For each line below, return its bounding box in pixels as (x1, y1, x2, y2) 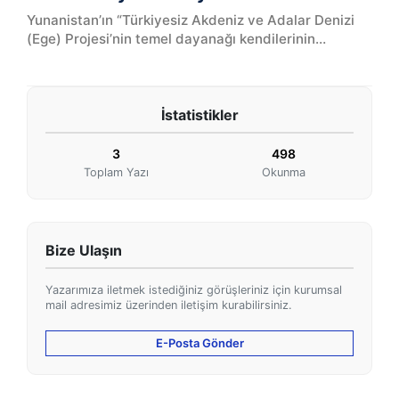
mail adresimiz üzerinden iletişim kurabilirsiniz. (45, 298, 292, 313)
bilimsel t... (27, 67, 96, 85)
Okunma (261, 166, 305, 180)
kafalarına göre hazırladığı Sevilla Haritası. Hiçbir (27, 48, 344, 66)
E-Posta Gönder (155, 335, 244, 350)
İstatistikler (160, 106, 239, 125)
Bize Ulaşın (45, 241, 122, 260)
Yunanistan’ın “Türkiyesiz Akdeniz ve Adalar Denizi (27, 11, 354, 28)
